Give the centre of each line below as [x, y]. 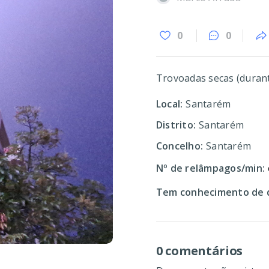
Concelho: [180, 146]
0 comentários [200, 251]
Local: [170, 104]
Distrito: [176, 125]
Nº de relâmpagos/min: [211, 168]
